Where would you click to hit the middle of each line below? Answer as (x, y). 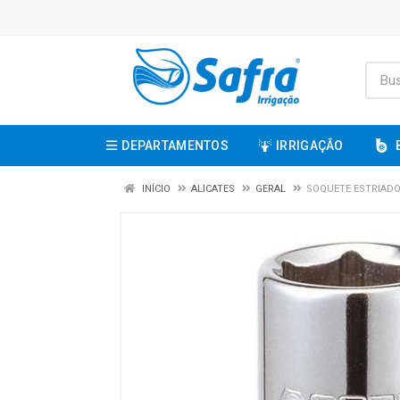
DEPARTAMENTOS (175, 146)
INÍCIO (155, 189)
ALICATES (213, 189)
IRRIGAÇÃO (310, 146)
